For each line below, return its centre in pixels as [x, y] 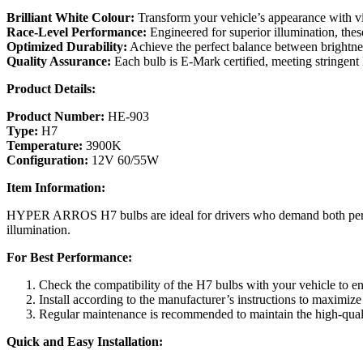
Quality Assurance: [59, 61]
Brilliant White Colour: [70, 17]
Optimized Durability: [67, 46]
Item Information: [56, 187]
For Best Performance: [69, 257]
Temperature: [45, 145]
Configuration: [47, 160]
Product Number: [56, 116]
